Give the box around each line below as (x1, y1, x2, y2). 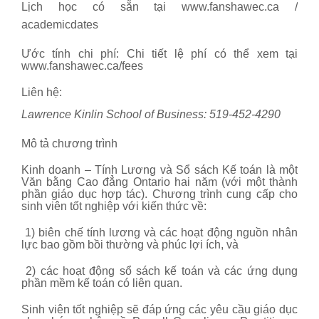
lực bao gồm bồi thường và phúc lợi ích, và (21, 238, 239, 251)
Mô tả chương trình (21, 137, 117, 150)
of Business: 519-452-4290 (142, 108, 281, 120)
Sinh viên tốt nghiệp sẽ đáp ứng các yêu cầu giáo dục (21, 303, 298, 315)
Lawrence (21, 108, 71, 120)
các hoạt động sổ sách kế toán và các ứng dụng (40, 264, 298, 277)
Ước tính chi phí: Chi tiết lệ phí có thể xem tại (21, 47, 298, 60)
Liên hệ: (21, 85, 62, 98)
